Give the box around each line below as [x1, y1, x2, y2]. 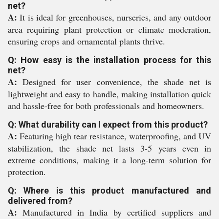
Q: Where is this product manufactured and [8, 185, 211, 196]
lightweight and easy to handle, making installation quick [8, 88, 211, 100]
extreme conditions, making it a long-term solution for [8, 154, 211, 166]
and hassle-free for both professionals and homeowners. [8, 100, 204, 111]
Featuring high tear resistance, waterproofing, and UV [17, 130, 211, 142]
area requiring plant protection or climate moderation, [8, 23, 211, 35]
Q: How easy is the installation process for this [8, 55, 211, 65]
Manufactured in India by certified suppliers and [17, 206, 211, 218]
